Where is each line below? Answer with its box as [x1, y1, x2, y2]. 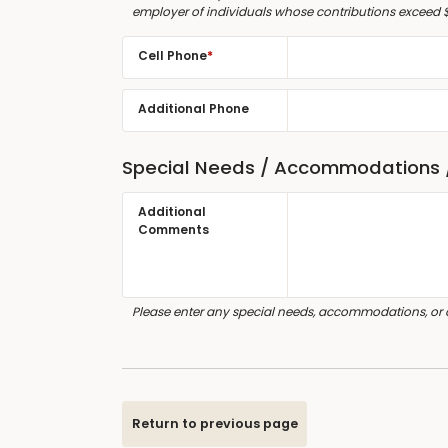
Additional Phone [138, 100, 249, 117]
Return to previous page [131, 415, 298, 432]
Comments [138, 221, 209, 238]
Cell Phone [138, 47, 207, 64]
